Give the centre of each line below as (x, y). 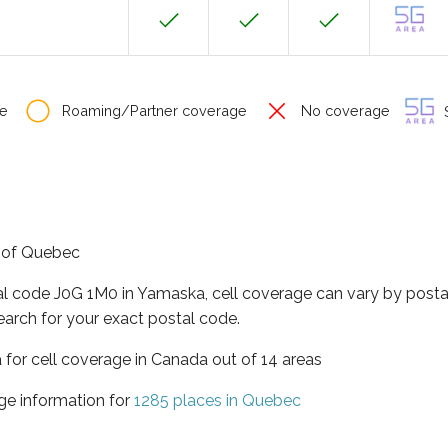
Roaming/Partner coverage (152, 110)
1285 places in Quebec (217, 400)
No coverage (343, 110)
